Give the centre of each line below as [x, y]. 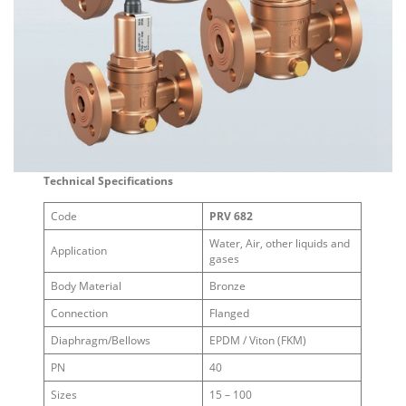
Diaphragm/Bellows [100, 341]
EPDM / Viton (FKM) [257, 341]
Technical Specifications [109, 180]
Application [78, 251]
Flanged [229, 314]
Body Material [86, 286]
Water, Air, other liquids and [279, 244]
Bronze [227, 286]
